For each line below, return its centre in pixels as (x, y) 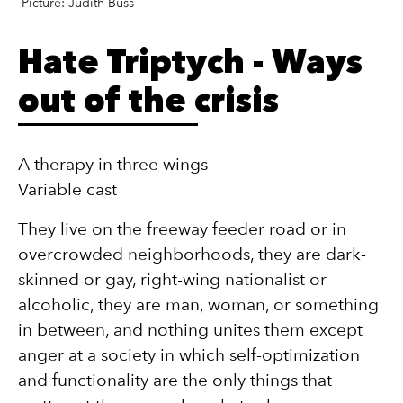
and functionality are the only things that (175, 380)
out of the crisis (148, 103)
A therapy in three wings (113, 164)
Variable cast (67, 189)
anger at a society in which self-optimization (189, 354)
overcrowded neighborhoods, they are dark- (192, 254)
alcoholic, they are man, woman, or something (198, 304)
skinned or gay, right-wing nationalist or (172, 279)
